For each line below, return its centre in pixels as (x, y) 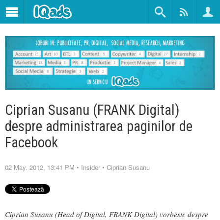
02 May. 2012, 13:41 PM (40, 167)
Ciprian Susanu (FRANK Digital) (92, 110)
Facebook (31, 143)
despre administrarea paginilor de (99, 126)
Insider (91, 167)
